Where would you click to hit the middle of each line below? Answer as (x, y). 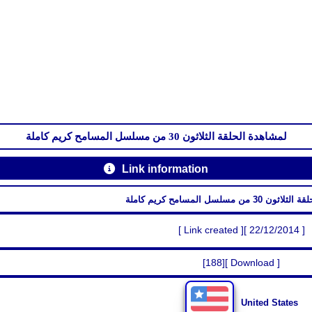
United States (269, 302)
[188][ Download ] (242, 263)
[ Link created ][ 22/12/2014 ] (241, 230)
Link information (165, 169)
